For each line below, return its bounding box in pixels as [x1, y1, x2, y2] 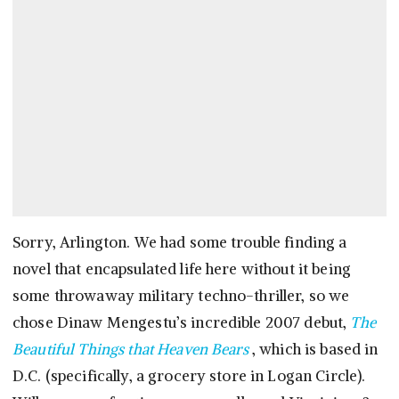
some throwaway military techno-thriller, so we [12, 286, 350, 306]
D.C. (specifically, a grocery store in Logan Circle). [12, 366, 366, 387]
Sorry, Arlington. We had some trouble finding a [12, 232, 347, 253]
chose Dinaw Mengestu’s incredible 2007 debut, [12, 313, 351, 333]
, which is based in [251, 339, 379, 360]
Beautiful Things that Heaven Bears [12, 339, 248, 360]
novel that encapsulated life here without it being [12, 259, 352, 280]
